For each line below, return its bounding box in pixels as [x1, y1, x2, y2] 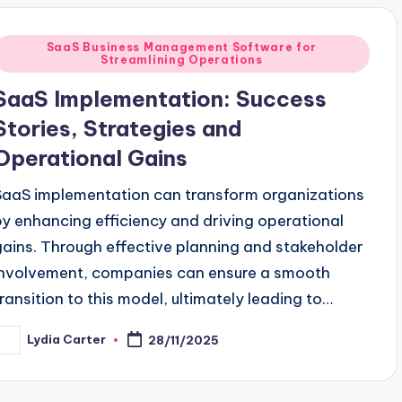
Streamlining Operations [100, 52, 263, 66]
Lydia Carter [27, 332, 107, 347]
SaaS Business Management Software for [46, 39, 317, 54]
